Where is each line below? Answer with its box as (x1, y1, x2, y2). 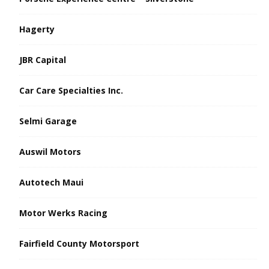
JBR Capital (19, 53, 66, 65)
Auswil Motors (19, 145, 81, 157)
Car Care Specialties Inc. (19, 84, 123, 96)
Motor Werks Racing (19, 207, 107, 219)
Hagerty (19, 23, 55, 35)
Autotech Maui (19, 176, 83, 188)
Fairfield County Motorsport (19, 237, 139, 249)
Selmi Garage (19, 115, 77, 127)
